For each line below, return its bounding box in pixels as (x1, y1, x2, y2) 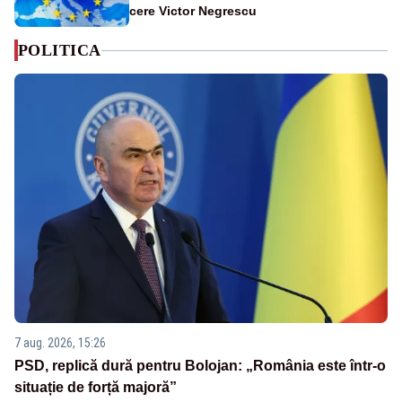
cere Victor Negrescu (129, 4, 257, 19)
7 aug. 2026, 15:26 (14, 335, 106, 350)
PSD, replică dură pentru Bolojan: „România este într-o (14, 357, 386, 373)
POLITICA (18, 41, 101, 60)
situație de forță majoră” (14, 379, 177, 395)
